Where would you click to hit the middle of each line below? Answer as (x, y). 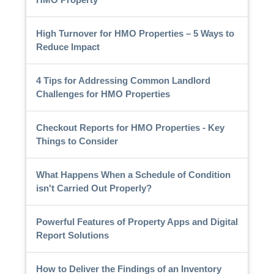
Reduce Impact (68, 46)
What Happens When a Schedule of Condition (133, 174)
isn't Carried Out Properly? (94, 188)
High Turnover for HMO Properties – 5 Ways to (135, 33)
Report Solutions (72, 235)
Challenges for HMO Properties (103, 94)
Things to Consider (77, 141)
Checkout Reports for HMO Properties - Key (130, 127)
